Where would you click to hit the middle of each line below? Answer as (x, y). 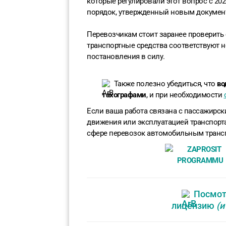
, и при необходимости (185, 95)
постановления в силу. (127, 57)
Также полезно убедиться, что (164, 84)
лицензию (194, 206)
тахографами (124, 95)
